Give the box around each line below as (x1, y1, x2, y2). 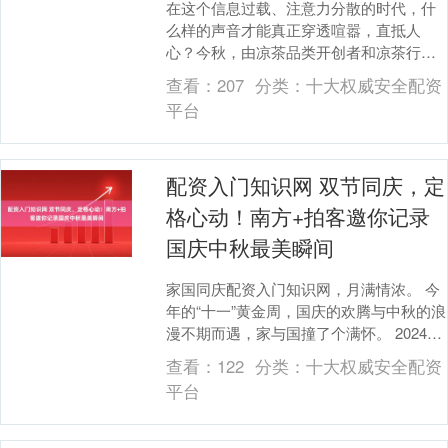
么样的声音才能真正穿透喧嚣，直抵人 (166, 18, 422, 40)
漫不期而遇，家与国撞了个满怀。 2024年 (166, 321, 443, 343)
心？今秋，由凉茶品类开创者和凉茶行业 (166, 40, 437, 62)
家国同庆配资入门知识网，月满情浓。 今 (166, 277, 441, 299)
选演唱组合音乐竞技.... (166, 84, 318, 106)
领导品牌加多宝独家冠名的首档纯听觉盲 (166, 62, 437, 84)
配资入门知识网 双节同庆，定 (166, 169, 446, 200)
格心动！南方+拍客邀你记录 (166, 200, 431, 231)
